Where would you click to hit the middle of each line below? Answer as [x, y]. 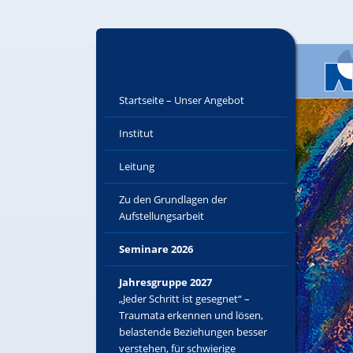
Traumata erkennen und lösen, [191, 315]
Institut [137, 133]
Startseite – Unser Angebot [182, 100]
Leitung [137, 166]
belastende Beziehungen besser [193, 332]
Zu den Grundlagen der [173, 199]
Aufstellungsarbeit [162, 216]
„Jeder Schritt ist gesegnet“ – [185, 299]
